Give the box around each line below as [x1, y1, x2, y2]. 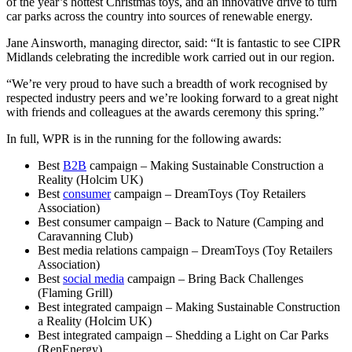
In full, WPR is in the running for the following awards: [6, 131, 281, 145]
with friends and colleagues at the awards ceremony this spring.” [6, 104, 324, 119]
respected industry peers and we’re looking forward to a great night [6, 90, 338, 104]
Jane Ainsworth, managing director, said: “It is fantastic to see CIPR [6, 35, 341, 49]
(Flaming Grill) [38, 285, 112, 299]
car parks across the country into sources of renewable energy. [6, 9, 313, 23]
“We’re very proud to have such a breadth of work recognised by [6, 76, 328, 90]
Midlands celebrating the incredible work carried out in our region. [6, 49, 335, 64]
